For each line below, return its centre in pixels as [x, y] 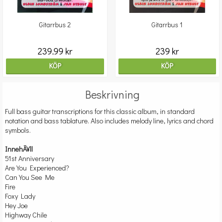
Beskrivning [112, 95]
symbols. [18, 130]
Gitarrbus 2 [55, 25]
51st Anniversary [29, 159]
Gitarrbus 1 [167, 25]
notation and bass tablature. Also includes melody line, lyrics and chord [109, 121]
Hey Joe [16, 206]
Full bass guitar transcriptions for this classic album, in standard [100, 111]
